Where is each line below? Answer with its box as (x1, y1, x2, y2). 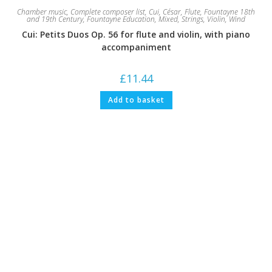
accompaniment (101, 41, 171, 53)
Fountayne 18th (204, 6, 255, 17)
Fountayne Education (87, 13, 155, 24)
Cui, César (149, 6, 181, 17)
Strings (182, 13, 203, 24)
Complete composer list (70, 6, 145, 17)
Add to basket (107, 94, 165, 105)
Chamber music (17, 6, 67, 17)
